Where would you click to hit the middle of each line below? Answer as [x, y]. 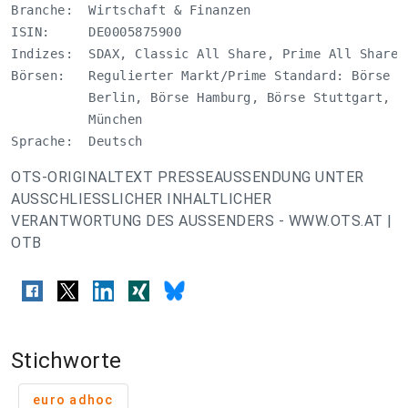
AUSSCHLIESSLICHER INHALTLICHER [141, 199]
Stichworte [66, 361]
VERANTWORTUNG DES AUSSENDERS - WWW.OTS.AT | [202, 221]
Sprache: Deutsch [77, 141]
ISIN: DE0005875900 [96, 32]
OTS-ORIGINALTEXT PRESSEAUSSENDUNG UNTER [188, 177]
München [81, 119]
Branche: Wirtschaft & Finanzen [131, 10]
